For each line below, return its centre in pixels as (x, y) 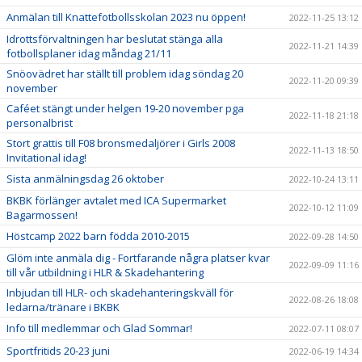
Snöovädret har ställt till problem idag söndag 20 (125, 74)
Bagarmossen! (42, 215)
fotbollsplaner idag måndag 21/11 (89, 54)
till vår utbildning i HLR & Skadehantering (105, 273)
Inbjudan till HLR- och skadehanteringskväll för (120, 293)
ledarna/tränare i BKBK (63, 307)
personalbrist (40, 123)
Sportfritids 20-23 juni (58, 351)
